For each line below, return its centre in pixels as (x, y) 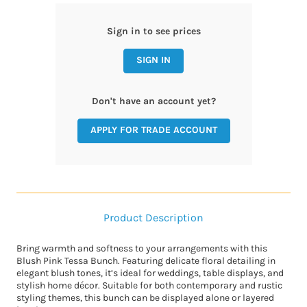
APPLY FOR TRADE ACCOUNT (153, 130)
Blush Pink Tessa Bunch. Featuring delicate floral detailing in (146, 261)
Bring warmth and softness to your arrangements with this (142, 249)
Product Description (153, 218)
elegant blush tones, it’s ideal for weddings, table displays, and (150, 273)
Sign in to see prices (153, 32)
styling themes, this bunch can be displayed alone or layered (145, 298)
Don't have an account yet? (153, 101)
